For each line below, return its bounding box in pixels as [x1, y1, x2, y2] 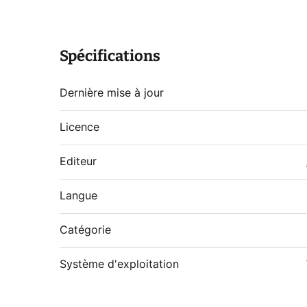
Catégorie [60, 225, 111, 236]
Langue [60, 191, 97, 202]
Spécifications [60, 47, 160, 66]
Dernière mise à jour [60, 88, 164, 99]
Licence [60, 122, 99, 134]
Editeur [60, 156, 97, 168]
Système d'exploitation [60, 259, 179, 271]
